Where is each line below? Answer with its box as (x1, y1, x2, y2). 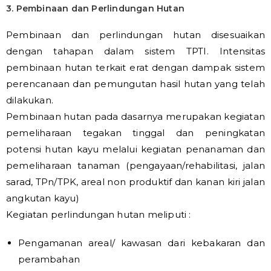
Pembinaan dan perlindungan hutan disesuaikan (6, 29, 265, 41)
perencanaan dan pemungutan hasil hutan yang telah (6, 78, 265, 90)
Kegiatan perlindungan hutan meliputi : (6, 209, 191, 220)
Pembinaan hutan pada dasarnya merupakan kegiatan (6, 111, 265, 122)
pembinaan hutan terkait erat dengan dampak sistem (6, 62, 265, 73)
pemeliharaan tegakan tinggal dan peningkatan (6, 127, 265, 139)
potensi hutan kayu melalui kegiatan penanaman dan (6, 143, 265, 155)
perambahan (18, 253, 80, 265)
